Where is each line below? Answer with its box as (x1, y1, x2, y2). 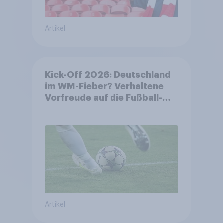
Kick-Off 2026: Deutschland (44, 70, 171, 80)
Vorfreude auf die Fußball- (44, 93, 162, 103)
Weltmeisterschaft (44, 105, 129, 114)
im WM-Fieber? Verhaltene (44, 82, 164, 91)
